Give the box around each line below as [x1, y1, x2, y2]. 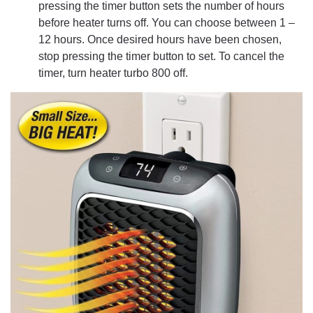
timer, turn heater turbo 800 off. [38, 66, 188, 79]
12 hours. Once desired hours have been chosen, [38, 33, 282, 45]
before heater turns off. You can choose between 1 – [38, 16, 295, 29]
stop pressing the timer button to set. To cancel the [38, 50, 284, 62]
